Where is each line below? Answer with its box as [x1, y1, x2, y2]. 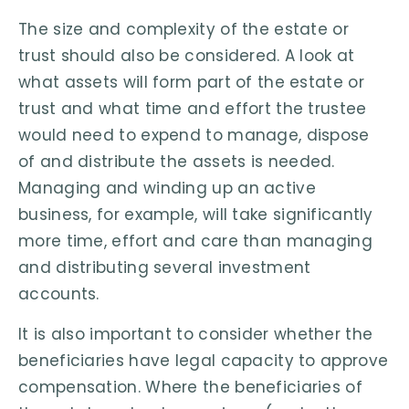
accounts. [18, 283, 100, 306]
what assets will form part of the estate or [18, 71, 364, 94]
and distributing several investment [18, 257, 311, 279]
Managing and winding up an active [18, 177, 316, 200]
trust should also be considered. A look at [18, 45, 355, 68]
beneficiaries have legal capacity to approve [18, 349, 389, 372]
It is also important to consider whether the [18, 322, 373, 345]
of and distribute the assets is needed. [18, 151, 335, 173]
